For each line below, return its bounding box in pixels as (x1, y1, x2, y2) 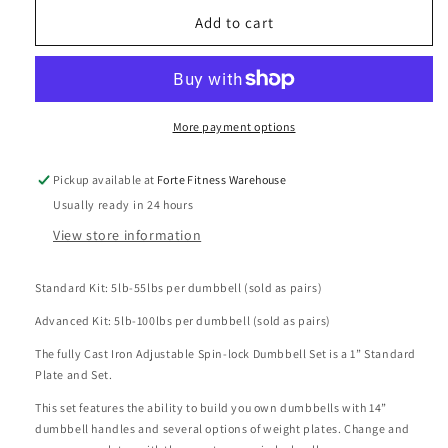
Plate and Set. (35, 367, 113, 383)
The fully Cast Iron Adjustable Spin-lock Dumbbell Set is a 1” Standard (35, 346, 417, 362)
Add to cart (194, 12, 274, 32)
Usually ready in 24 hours (53, 197, 194, 213)
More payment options (172, 119, 296, 135)
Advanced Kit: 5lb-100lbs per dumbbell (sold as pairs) (35, 313, 331, 329)
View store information (53, 226, 202, 245)
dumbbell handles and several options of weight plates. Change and (35, 421, 411, 437)
